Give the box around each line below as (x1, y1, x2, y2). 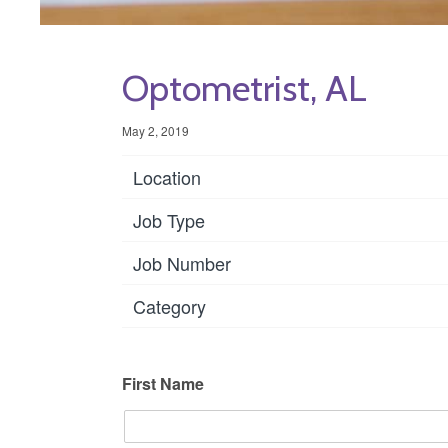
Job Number (133, 249, 231, 276)
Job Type (133, 206, 205, 233)
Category (133, 292, 206, 319)
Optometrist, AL (122, 66, 367, 110)
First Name (122, 372, 204, 395)
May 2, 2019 (122, 122, 189, 139)
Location (133, 163, 201, 190)
